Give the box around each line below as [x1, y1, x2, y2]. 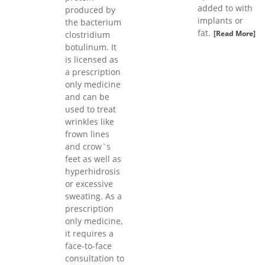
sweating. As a [65, 190, 122, 202]
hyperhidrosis [65, 166, 120, 177]
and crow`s [65, 141, 111, 153]
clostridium [65, 29, 110, 41]
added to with [198, 2, 253, 14]
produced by [65, 4, 115, 16]
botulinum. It [65, 41, 117, 53]
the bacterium [65, 17, 121, 28]
